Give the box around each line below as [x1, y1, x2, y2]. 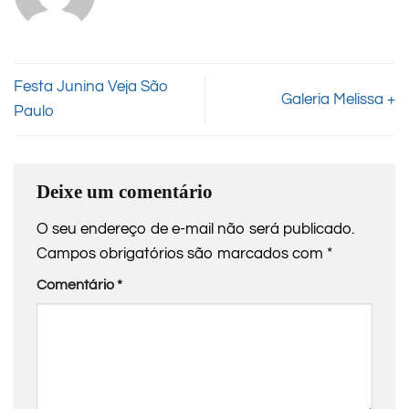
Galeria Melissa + [281, 90, 395, 108]
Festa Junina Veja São [14, 79, 169, 96]
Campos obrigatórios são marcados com [37, 245, 327, 262]
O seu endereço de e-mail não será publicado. [37, 220, 354, 237]
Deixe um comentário [37, 181, 213, 204]
